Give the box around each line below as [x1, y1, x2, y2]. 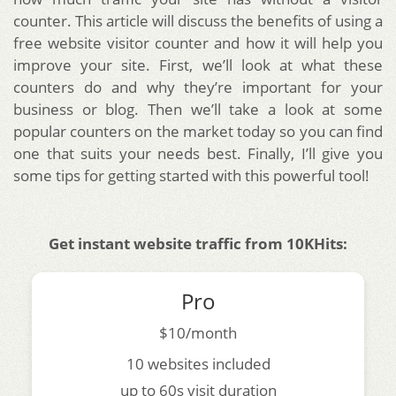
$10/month [159, 322, 237, 343]
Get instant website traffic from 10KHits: [49, 232, 347, 254]
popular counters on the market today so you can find [13, 120, 383, 141]
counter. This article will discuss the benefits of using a [13, 10, 383, 31]
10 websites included [126, 353, 270, 374]
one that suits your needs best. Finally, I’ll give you [13, 142, 383, 164]
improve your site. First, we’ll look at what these [13, 54, 383, 75]
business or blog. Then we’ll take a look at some [13, 98, 383, 119]
